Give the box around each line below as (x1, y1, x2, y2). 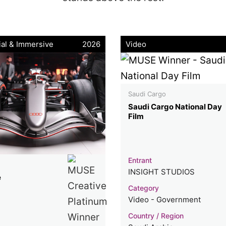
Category (128, 183, 159, 192)
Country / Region (128, 211, 184, 220)
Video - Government (128, 194, 201, 204)
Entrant (128, 155, 152, 164)
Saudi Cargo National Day (128, 101, 222, 111)
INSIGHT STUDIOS (128, 166, 195, 177)
